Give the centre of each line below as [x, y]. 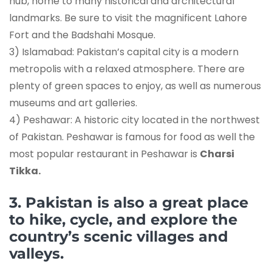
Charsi [217, 154]
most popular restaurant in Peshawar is [104, 154]
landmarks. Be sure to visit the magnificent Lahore [128, 18]
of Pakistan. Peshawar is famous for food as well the [132, 137]
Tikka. [25, 171]
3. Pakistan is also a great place [129, 203]
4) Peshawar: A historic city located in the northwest [134, 120]
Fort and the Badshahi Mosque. [82, 35]
